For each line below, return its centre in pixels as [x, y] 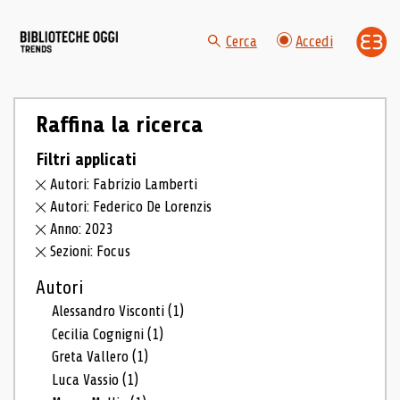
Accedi [314, 42]
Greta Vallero [92, 357]
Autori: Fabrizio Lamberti [124, 185]
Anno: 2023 [82, 229]
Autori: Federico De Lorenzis [131, 207]
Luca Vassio [87, 380]
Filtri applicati [86, 159]
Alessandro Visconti [110, 311]
